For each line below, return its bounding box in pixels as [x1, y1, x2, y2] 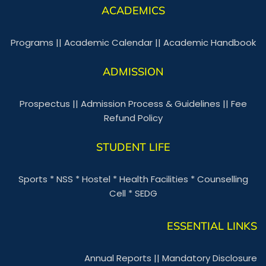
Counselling [197, 172, 248, 185]
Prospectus [19, 97, 70, 110]
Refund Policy [103, 111, 163, 124]
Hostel [81, 172, 110, 185]
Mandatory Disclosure [162, 251, 257, 264]
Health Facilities [119, 172, 188, 185]
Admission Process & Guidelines [80, 97, 220, 110]
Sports [18, 172, 47, 185]
